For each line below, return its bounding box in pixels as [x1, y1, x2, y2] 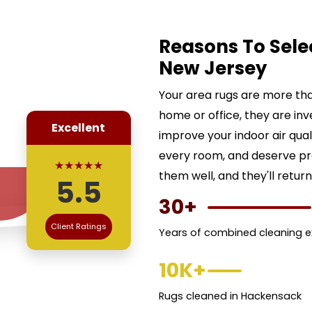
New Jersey [158, 56, 267, 81]
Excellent [52, 119, 106, 136]
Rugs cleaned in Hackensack [158, 289, 302, 303]
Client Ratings [50, 220, 107, 232]
